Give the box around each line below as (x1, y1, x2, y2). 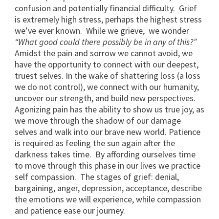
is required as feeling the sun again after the (15, 137, 175, 149)
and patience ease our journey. (15, 205, 125, 217)
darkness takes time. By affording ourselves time (15, 149, 196, 160)
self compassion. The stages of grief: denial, (15, 171, 179, 183)
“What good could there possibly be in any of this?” (15, 36, 197, 48)
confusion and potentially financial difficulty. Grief (15, 2, 197, 14)
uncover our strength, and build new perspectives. (15, 92, 197, 104)
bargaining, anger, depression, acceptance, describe (15, 182, 202, 194)
